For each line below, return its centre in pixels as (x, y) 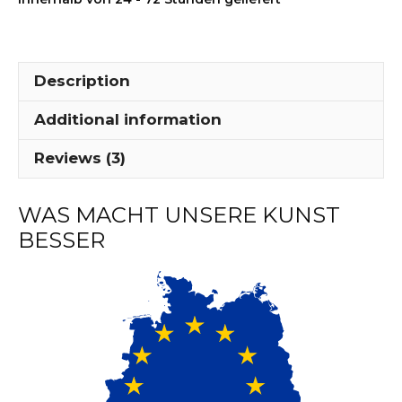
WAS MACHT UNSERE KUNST (179, 215)
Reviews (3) (80, 158)
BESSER (61, 240)
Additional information (128, 120)
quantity (184, 63)
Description (82, 81)
